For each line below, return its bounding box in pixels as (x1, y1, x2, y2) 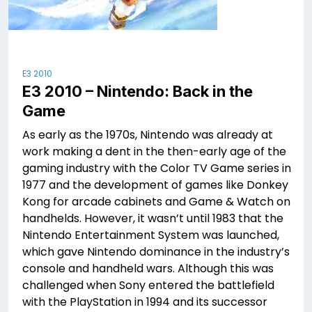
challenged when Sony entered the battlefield (22, 277, 274, 294)
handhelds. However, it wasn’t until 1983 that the (22, 210, 283, 227)
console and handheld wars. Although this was (22, 260, 274, 277)
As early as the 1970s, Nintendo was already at (22, 127, 273, 143)
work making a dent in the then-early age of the (22, 143, 286, 160)
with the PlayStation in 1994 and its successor (22, 294, 267, 311)
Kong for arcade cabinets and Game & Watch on (22, 194, 290, 210)
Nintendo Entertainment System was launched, (22, 227, 279, 244)
